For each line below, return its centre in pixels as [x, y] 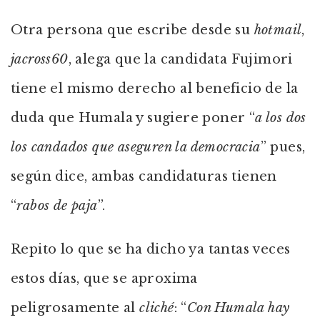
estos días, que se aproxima [104, 279]
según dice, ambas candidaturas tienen [144, 176]
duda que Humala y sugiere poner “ [133, 118]
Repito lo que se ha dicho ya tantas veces [151, 249]
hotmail [278, 30]
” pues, [283, 147]
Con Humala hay [238, 308]
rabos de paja [57, 206]
